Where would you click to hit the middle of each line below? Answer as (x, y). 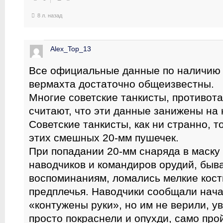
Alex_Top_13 (71, 49)
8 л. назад (50, 15)
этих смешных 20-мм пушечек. (104, 138)
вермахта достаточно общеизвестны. (121, 84)
